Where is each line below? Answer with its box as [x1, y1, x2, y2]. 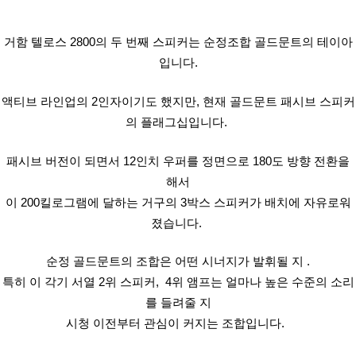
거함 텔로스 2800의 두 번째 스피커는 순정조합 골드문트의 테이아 [3, 36, 353, 49]
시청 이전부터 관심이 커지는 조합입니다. [65, 317, 291, 331]
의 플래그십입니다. [126, 116, 230, 130]
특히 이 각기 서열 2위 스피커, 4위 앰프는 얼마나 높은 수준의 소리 [2, 276, 354, 289]
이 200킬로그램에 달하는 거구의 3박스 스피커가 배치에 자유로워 [5, 196, 351, 210]
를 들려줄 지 [145, 296, 211, 310]
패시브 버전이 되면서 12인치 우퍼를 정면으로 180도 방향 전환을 [6, 155, 350, 168]
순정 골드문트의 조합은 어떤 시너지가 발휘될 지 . [46, 255, 310, 269]
